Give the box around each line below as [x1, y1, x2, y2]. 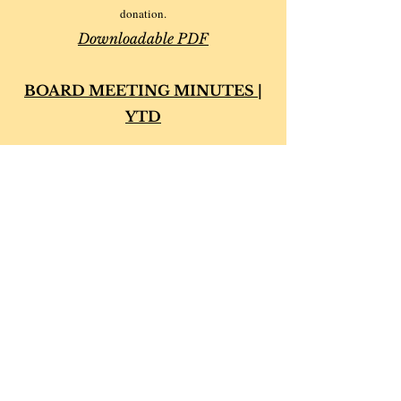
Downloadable [78, 30, 174, 47]
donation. [120, 5, 166, 21]
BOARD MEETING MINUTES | [24, 81, 262, 99]
